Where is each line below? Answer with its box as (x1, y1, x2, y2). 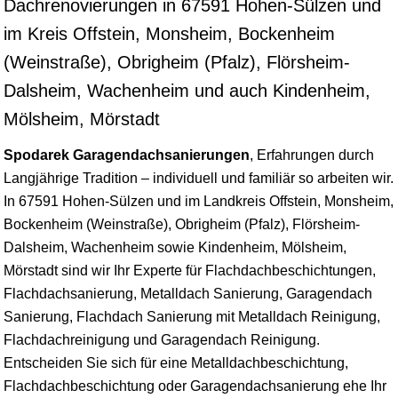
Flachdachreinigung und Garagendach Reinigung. (4, 332, 320, 347)
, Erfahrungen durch (250, 147, 374, 163)
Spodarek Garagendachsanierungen (4, 147, 250, 163)
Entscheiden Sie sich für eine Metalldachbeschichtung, (4, 355, 348, 370)
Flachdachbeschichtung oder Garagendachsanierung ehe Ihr (4, 378, 386, 394)
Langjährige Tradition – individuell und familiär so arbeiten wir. (4, 171, 394, 186)
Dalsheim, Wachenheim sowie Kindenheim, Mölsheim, (4, 240, 346, 255)
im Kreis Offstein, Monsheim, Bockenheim (4, 24, 335, 44)
